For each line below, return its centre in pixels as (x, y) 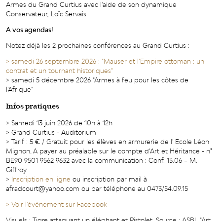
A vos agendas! (30, 29)
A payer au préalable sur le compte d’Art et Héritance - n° (123, 151)
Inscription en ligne (41, 179)
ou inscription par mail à (109, 179)
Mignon (18, 151)
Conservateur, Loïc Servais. (47, 14)
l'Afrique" (19, 89)
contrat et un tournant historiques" (59, 70)
